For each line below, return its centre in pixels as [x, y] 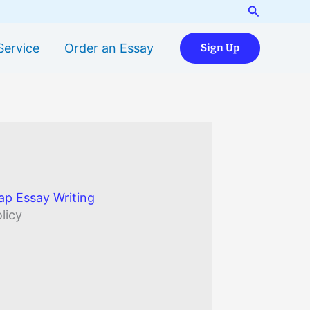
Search [267, 9]
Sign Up [220, 47]
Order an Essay [109, 48]
